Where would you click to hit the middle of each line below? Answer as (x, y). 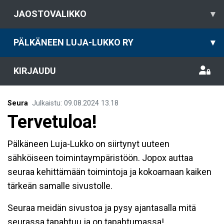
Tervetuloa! (52, 122)
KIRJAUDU (35, 71)
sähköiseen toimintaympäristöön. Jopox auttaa (100, 158)
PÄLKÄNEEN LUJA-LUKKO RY (73, 42)
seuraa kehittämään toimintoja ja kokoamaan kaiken (109, 172)
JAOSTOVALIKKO (50, 14)
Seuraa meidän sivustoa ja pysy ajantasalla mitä (102, 208)
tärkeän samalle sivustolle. (60, 186)
